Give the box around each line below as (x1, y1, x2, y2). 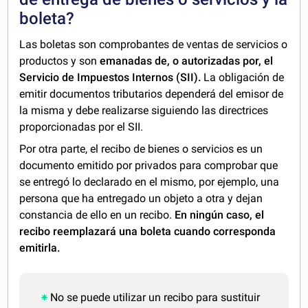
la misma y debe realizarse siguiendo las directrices (19, 103, 269, 117)
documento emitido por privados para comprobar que (19, 158, 278, 172)
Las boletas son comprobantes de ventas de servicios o (19, 37, 288, 51)
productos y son (19, 54, 100, 67)
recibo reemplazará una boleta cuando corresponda (19, 224, 276, 238)
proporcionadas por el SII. (19, 120, 144, 133)
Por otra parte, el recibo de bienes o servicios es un (19, 142, 263, 155)
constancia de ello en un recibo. (19, 208, 175, 221)
